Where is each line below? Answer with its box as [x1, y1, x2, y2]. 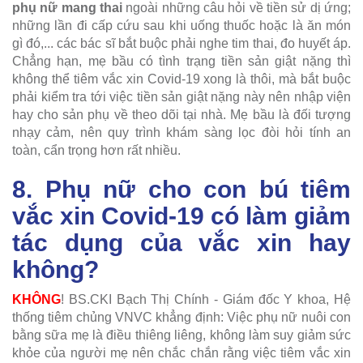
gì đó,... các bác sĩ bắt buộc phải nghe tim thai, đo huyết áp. [12, 36, 351, 50]
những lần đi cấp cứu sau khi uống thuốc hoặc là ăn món [12, 18, 351, 32]
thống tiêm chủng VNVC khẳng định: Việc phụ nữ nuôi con [12, 310, 351, 324]
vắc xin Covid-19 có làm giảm [12, 202, 351, 229]
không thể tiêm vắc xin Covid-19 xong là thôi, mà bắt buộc [12, 71, 351, 86]
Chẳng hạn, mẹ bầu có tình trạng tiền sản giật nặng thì [12, 53, 351, 68]
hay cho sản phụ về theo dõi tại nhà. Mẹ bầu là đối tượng [12, 107, 351, 122]
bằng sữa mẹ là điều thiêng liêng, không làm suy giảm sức [12, 327, 351, 342]
